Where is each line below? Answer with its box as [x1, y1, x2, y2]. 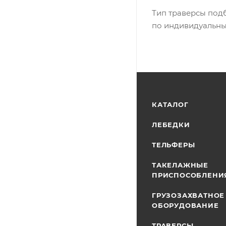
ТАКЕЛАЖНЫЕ [152, 161, 209, 169]
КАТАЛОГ [152, 100, 189, 108]
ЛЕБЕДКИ [152, 121, 190, 129]
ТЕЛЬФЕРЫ [152, 141, 195, 149]
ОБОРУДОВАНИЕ [152, 201, 219, 209]
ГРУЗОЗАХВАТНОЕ [152, 191, 225, 199]
